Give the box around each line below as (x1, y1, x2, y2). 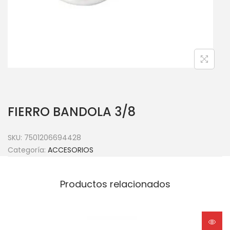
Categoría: (8, 144, 48, 155)
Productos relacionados (60, 177, 170, 190)
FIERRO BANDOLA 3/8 (8, 103, 136, 120)
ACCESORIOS (48, 144, 93, 155)
